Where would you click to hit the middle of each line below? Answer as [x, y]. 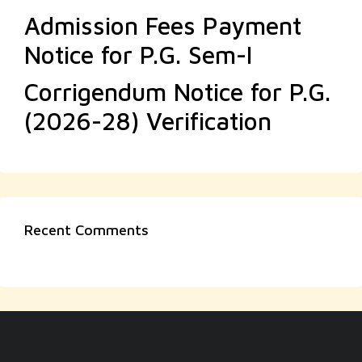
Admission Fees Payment [163, 25]
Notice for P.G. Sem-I [138, 55]
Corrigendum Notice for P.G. [177, 92]
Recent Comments [86, 230]
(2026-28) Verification [148, 121]
